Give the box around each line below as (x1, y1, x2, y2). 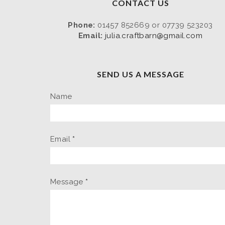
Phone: (68, 20, 95, 30)
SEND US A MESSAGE (96, 69, 184, 79)
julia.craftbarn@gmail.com (104, 31, 202, 40)
